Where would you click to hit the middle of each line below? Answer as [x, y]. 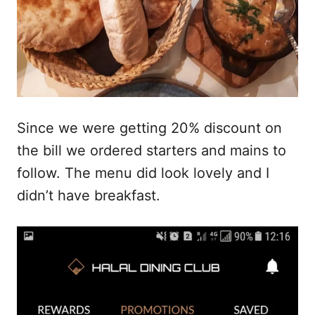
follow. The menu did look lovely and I [143, 173]
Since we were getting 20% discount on [149, 128]
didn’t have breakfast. [89, 196]
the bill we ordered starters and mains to [152, 151]
